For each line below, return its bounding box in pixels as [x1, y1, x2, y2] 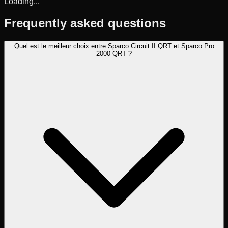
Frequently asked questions [4, 16, 166, 30]
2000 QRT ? [96, 49, 132, 58]
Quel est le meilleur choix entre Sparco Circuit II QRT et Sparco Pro [14, 42, 214, 50]
